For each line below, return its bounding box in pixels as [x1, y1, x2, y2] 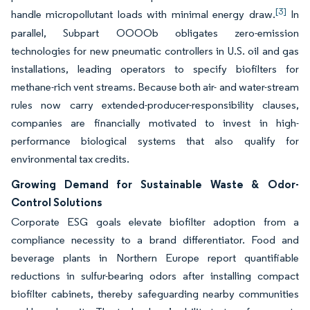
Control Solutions [11, 195, 102, 209]
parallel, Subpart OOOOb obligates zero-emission [11, 26, 299, 39]
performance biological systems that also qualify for [11, 134, 299, 147]
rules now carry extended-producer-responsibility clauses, [11, 98, 299, 111]
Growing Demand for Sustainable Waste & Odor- [11, 177, 299, 191]
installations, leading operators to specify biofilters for [11, 62, 299, 75]
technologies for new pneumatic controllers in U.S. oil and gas [11, 44, 299, 57]
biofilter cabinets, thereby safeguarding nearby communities [11, 287, 299, 300]
